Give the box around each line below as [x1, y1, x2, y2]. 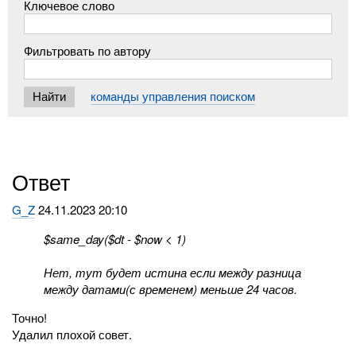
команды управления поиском [91, 87, 256, 105]
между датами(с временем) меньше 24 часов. [44, 280, 298, 297]
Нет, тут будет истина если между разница [44, 263, 302, 281]
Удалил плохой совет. [12, 325, 133, 342]
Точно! [12, 308, 48, 326]
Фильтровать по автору [24, 41, 152, 59]
